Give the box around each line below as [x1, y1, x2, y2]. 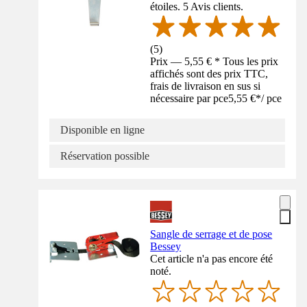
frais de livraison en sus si [150, 80, 261, 93]
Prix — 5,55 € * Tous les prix [150, 56, 279, 68]
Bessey [150, 241, 182, 253]
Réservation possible [60, 150, 149, 162]
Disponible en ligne [60, 124, 145, 136]
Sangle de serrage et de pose [150, 228, 273, 241]
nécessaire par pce [150, 93, 229, 105]
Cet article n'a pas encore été [150, 253, 273, 265]
